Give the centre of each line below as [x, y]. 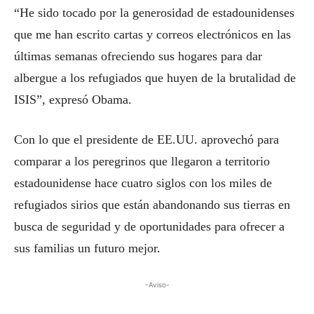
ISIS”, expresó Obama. [73, 100]
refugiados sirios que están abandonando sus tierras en [152, 205]
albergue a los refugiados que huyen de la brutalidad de [155, 78]
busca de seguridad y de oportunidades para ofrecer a [149, 226]
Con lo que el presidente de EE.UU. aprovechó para [146, 139]
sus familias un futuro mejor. [87, 248]
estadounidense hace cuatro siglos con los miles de [143, 183]
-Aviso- [157, 285]
